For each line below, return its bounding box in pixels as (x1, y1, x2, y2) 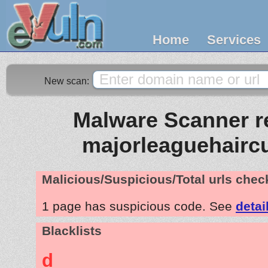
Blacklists (42, 223, 102, 238)
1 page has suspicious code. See (42, 199, 236, 213)
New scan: (44, 76, 92, 86)
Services (207, 32, 261, 47)
